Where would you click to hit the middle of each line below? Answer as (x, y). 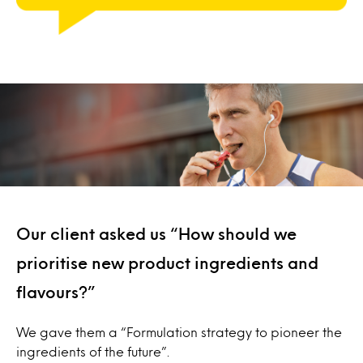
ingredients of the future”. (93, 352)
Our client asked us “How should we (156, 234)
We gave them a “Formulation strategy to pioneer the (179, 332)
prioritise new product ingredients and (167, 263)
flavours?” (56, 292)
